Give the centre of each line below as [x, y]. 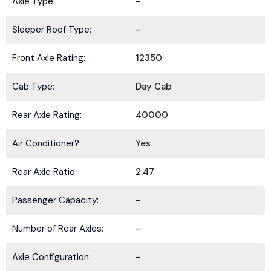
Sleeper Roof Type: [52, 30]
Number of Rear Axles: [58, 229]
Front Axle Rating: [49, 58]
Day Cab [154, 87]
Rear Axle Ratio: [44, 172]
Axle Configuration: [51, 257]
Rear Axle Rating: [47, 115]
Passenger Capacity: [55, 200]
